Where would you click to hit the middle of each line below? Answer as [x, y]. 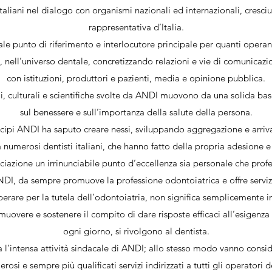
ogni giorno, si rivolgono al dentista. [136, 231]
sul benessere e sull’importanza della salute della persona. [136, 112]
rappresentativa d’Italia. [136, 27]
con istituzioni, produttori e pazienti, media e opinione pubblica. [136, 78]
